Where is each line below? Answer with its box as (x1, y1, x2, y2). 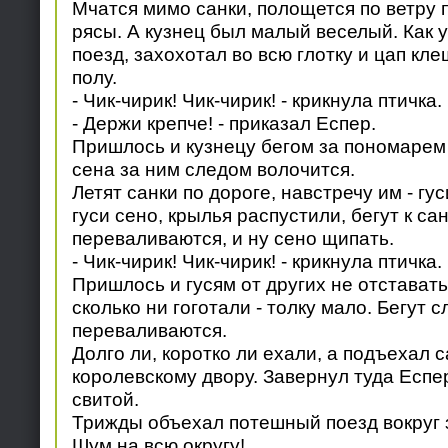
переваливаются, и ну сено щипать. (71, 227, 394, 250)
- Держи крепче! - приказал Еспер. (71, 112, 376, 135)
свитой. (71, 388, 139, 411)
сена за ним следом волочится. (71, 158, 355, 181)
